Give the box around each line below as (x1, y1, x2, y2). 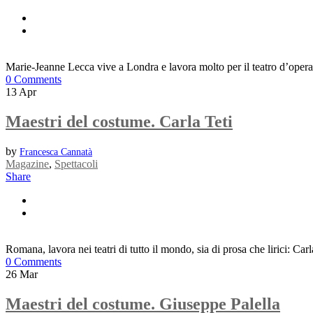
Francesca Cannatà (20, 146, 92, 157)
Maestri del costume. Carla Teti (6, 112, 233, 131)
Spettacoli (54, 157, 98, 170)
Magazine (6, 157, 49, 170)
